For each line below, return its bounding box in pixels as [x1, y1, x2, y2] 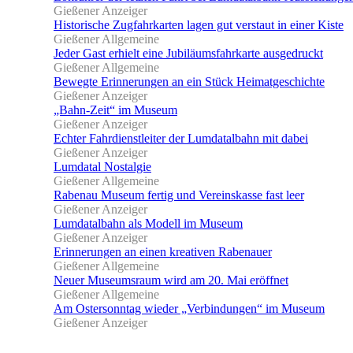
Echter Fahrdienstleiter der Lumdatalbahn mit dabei [54, 131, 308, 145]
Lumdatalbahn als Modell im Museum [54, 216, 243, 230]
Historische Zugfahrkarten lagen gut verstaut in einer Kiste [54, 17, 344, 32]
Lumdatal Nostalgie [54, 159, 151, 173]
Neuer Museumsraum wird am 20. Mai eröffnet [54, 273, 288, 287]
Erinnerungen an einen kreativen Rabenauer [54, 244, 272, 258]
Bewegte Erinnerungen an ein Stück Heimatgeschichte [54, 74, 325, 88]
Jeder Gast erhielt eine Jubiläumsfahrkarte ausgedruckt [54, 46, 323, 60]
